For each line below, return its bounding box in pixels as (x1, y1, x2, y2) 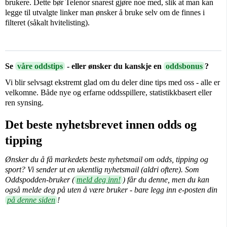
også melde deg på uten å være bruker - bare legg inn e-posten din (5, 185, 217, 195)
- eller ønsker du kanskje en (65, 62, 164, 71)
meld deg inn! (77, 175, 121, 184)
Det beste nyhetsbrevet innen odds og (5, 118, 197, 132)
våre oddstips (17, 62, 63, 71)
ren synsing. (5, 98, 44, 107)
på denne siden (7, 196, 55, 205)
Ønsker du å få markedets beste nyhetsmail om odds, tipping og (5, 155, 208, 164)
